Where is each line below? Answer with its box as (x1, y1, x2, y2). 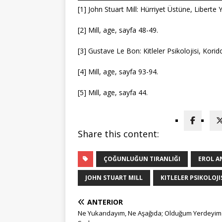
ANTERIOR (87, 197, 123, 207)
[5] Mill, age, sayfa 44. (78, 88, 148, 97)
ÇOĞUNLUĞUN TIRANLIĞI (104, 155, 180, 163)
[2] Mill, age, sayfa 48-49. (78, 25, 158, 35)
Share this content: (78, 128, 159, 140)
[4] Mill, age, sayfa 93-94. (78, 67, 158, 76)
